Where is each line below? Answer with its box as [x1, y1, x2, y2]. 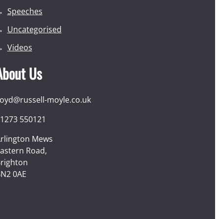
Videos [7, 42, 32, 53]
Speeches [7, 6, 43, 17]
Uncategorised [7, 24, 62, 35]
